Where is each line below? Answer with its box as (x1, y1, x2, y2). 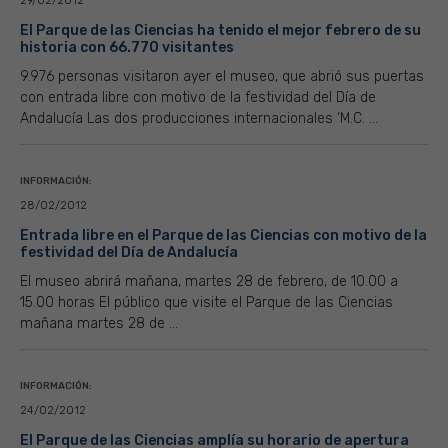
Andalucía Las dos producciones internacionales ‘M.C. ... (20, 110, 378, 127)
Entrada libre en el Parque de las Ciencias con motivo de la (20, 227, 427, 244)
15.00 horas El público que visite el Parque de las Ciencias (20, 294, 393, 311)
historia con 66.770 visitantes (20, 39, 234, 56)
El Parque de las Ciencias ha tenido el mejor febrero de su (20, 22, 421, 39)
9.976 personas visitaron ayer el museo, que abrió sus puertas (20, 68, 424, 85)
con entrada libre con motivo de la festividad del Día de (20, 89, 376, 106)
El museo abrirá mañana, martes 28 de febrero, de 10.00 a (20, 273, 398, 290)
